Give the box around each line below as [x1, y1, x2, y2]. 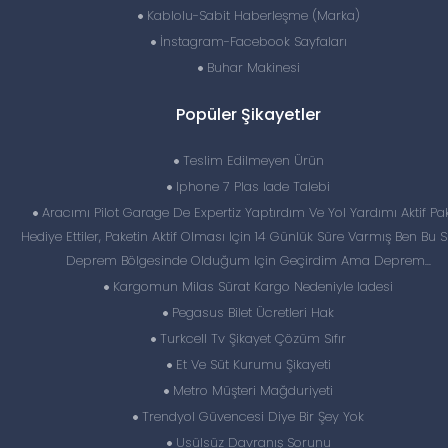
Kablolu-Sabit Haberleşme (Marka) [142, 6, 360, 25]
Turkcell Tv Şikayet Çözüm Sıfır [156, 329, 346, 348]
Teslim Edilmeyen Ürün [178, 151, 324, 170]
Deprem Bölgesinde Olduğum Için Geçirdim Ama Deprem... [66, 251, 431, 270]
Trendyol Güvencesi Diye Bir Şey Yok [138, 407, 364, 426]
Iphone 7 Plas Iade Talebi [172, 177, 330, 196]
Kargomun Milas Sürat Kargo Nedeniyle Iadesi [109, 277, 393, 296]
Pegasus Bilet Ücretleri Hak [168, 303, 334, 322]
